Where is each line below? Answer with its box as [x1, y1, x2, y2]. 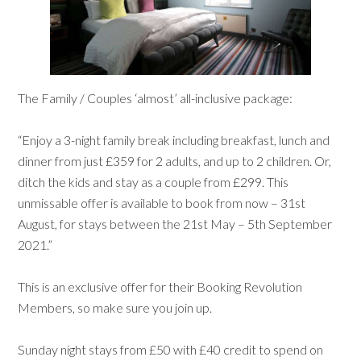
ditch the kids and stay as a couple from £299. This [18, 173, 289, 189]
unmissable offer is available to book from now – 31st [18, 194, 306, 210]
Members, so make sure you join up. [18, 299, 213, 315]
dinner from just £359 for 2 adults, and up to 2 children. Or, [18, 152, 332, 168]
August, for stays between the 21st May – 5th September [18, 215, 333, 231]
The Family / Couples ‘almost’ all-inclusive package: [18, 89, 293, 106]
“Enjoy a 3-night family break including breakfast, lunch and [18, 131, 330, 147]
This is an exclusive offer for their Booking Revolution [18, 278, 303, 294]
